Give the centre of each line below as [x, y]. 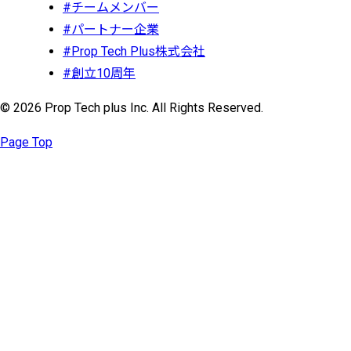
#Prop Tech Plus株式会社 [134, 51]
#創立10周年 [99, 73]
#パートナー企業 [111, 29]
